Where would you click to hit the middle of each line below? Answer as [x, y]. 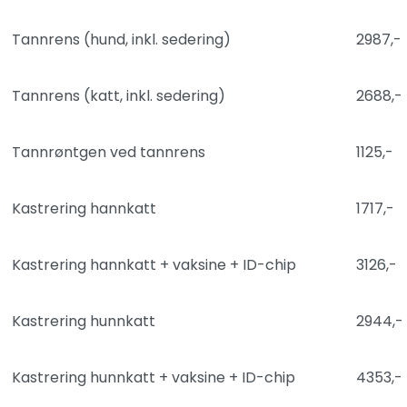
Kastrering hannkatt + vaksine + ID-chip [154, 265]
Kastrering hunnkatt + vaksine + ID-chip [154, 377]
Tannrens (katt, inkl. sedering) [119, 96]
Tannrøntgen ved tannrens [109, 152]
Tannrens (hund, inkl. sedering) [121, 40]
